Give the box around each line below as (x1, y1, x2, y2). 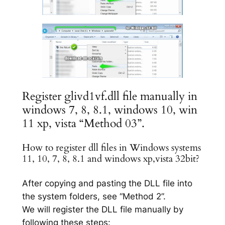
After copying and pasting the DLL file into (22, 178, 192, 189)
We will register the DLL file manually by (22, 204, 183, 215)
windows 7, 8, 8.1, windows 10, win (22, 101, 197, 118)
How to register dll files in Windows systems (22, 141, 201, 154)
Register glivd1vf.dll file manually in (22, 88, 197, 104)
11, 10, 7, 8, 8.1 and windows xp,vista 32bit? (22, 152, 199, 165)
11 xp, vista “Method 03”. (22, 115, 145, 131)
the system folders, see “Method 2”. (22, 191, 166, 202)
